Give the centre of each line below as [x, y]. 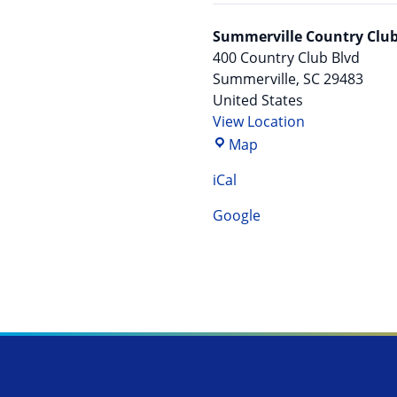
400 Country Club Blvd [286, 57]
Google [237, 215]
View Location [259, 121]
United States [258, 100]
